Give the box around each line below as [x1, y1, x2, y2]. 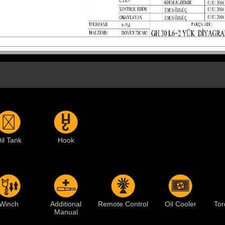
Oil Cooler [164, 199, 196, 208]
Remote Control [98, 199, 148, 208]
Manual [54, 207, 78, 216]
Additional [50, 199, 81, 208]
